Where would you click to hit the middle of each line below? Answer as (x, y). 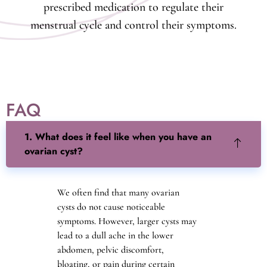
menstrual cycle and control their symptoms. (133, 25)
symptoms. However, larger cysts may (127, 221)
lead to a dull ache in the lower (116, 235)
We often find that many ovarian (119, 192)
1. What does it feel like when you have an (118, 136)
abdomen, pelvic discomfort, (111, 249)
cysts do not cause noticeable (111, 207)
